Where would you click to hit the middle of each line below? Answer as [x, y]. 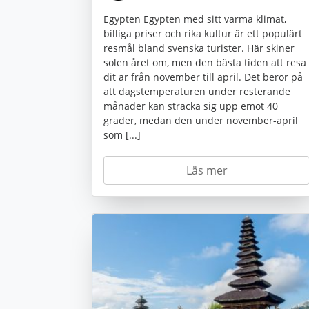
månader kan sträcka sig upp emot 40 [191, 106]
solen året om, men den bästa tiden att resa [205, 62]
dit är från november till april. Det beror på [203, 77]
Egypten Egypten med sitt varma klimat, [195, 19]
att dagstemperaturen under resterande [197, 91]
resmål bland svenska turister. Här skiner [199, 48]
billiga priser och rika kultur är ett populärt [203, 33]
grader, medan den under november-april [201, 120]
